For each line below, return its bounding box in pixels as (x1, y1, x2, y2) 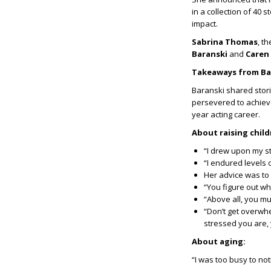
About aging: (192, 236, 246, 247)
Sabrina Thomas (192, 36, 258, 48)
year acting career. (192, 109, 260, 120)
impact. (192, 18, 218, 30)
